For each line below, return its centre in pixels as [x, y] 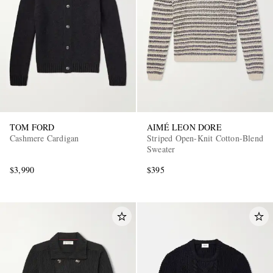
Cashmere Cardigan [44, 138]
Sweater [161, 149]
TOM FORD [32, 127]
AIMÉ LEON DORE [184, 127]
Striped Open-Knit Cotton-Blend [205, 138]
